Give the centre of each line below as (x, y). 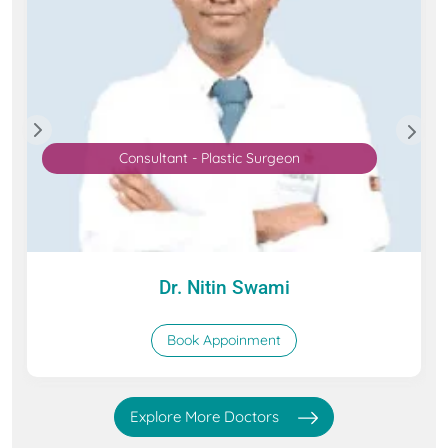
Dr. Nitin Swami (224, 287)
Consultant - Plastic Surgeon (209, 158)
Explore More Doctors (206, 416)
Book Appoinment (224, 340)
